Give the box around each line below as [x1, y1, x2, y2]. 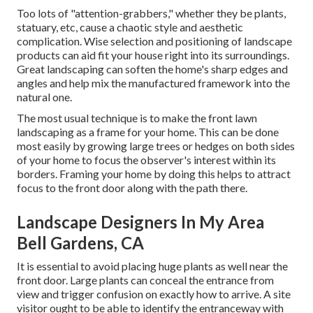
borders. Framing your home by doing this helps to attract [17, 166, 291, 180]
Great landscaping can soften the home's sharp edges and [17, 61, 288, 75]
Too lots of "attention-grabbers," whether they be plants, [17, 6, 286, 20]
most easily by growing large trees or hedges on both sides [17, 138, 295, 152]
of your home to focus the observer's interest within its [17, 152, 276, 166]
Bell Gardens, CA [17, 232, 144, 253]
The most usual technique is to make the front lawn [17, 110, 257, 124]
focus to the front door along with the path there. [17, 180, 247, 194]
